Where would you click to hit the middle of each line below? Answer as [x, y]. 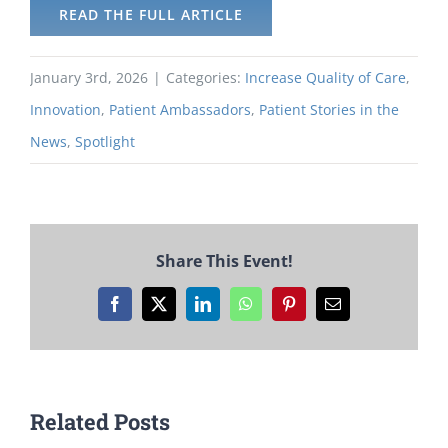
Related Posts [100, 421]
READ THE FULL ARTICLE [151, 14]
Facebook [144, 310]
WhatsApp [278, 310]
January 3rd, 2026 [89, 77]
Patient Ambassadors [180, 109]
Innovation [65, 109]
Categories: [205, 77]
